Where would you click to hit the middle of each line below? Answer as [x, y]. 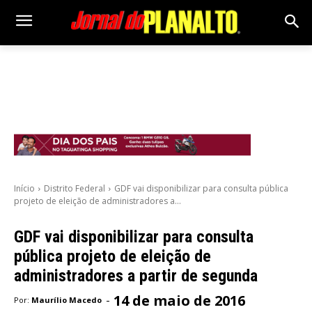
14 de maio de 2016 [179, 300]
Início [24, 188]
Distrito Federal [75, 188]
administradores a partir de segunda [136, 275]
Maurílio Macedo [67, 300]
